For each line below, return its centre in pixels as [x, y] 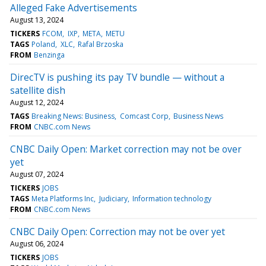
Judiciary [113, 198]
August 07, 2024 [37, 174]
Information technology [172, 198]
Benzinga [50, 55]
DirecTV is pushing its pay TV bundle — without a [117, 77]
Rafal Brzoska [100, 44]
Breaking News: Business [73, 116]
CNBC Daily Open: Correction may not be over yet [118, 231]
